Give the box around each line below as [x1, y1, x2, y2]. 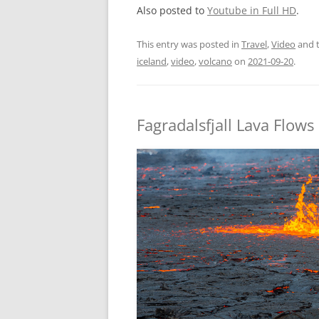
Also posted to [137, 3, 207, 17]
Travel [241, 37, 267, 51]
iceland [137, 54, 167, 68]
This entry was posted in [137, 37, 241, 51]
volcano [199, 54, 232, 68]
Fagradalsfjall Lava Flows [137, 113, 314, 135]
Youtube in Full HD [207, 3, 296, 17]
